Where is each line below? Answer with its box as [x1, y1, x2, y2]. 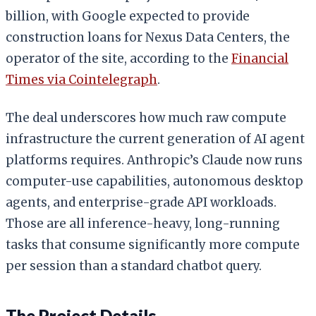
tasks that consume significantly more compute [6, 236, 300, 253]
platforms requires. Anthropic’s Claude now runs [6, 152, 303, 168]
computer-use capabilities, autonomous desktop [6, 173, 303, 189]
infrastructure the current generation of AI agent [6, 130, 305, 147]
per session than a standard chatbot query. [6, 257, 262, 274]
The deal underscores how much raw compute [6, 109, 286, 126]
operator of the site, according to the [6, 50, 231, 66]
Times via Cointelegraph [6, 71, 157, 87]
